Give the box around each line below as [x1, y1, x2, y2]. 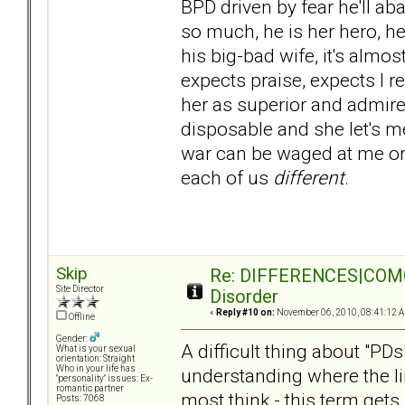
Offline [67, 312, 95, 323]
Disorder [210, 287, 278, 308]
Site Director [56, 284, 104, 295]
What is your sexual [56, 344, 136, 354]
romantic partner [56, 383, 124, 394]
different [273, 165, 344, 189]
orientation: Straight [56, 353, 135, 364]
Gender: [56, 334, 89, 344]
